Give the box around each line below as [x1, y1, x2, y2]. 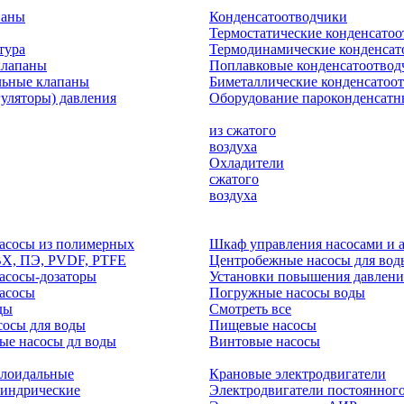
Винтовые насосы [209, 334, 320, 349]
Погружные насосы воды [209, 285, 365, 300]
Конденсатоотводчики [209, 9, 347, 24]
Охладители [209, 155, 284, 170]
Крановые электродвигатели [209, 366, 386, 381]
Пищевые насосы [209, 317, 317, 333]
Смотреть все [209, 301, 291, 317]
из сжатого [209, 123, 276, 138]
